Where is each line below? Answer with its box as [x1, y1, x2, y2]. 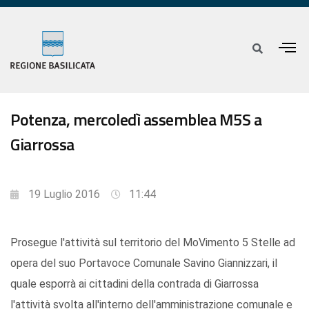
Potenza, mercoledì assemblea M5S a [10, 107, 261, 132]
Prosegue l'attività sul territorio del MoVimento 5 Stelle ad [10, 236, 295, 250]
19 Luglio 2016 [28, 188, 100, 201]
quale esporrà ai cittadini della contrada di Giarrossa [10, 277, 259, 291]
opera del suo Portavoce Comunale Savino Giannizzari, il [10, 257, 277, 270]
